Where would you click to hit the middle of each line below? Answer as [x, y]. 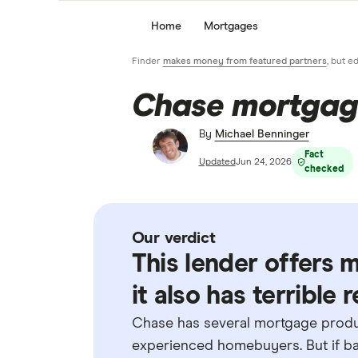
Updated [217, 162]
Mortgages [231, 26]
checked [324, 169]
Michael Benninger [262, 134]
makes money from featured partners [245, 62]
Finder [147, 62]
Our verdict [173, 238]
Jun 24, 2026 [263, 162]
